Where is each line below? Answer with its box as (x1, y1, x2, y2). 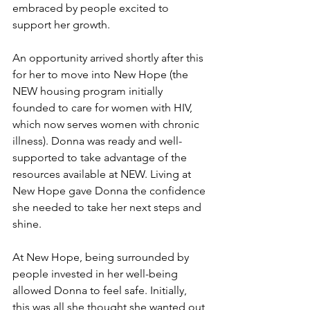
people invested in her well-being (12, 266, 181, 280)
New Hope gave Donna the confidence (12, 183, 208, 197)
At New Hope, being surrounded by (12, 250, 192, 264)
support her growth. (12, 17, 110, 31)
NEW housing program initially (12, 84, 165, 98)
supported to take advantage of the (12, 150, 190, 164)
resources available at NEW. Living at (12, 167, 194, 181)
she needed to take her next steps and (12, 200, 204, 214)
